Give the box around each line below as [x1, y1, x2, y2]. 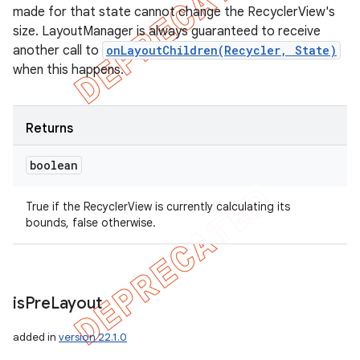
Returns [26, 121, 73, 137]
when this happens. [13, 62, 124, 78]
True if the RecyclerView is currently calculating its [26, 199, 290, 214]
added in [13, 330, 59, 344]
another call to [13, 43, 102, 59]
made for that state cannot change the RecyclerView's [13, 4, 335, 20]
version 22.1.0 [59, 330, 127, 344]
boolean [30, 157, 78, 173]
